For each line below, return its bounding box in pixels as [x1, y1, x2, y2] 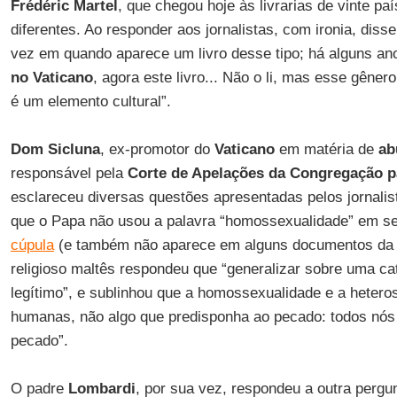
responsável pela [10, 165, 128, 182]
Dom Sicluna [10, 141, 100, 158]
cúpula [10, 237, 54, 253]
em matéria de [274, 141, 378, 158]
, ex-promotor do [99, 141, 214, 158]
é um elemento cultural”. [10, 93, 171, 110]
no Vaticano [10, 69, 93, 86]
